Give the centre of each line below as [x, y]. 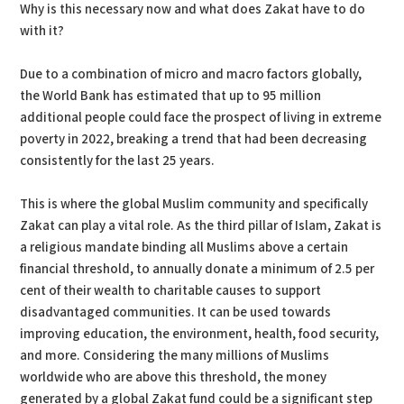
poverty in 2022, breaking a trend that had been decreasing [194, 139]
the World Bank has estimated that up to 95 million [171, 96]
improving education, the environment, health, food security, [200, 334]
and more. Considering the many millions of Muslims [175, 355]
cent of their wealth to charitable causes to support [171, 290]
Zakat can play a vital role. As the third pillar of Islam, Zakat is [201, 225]
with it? [42, 31]
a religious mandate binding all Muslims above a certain [184, 247]
